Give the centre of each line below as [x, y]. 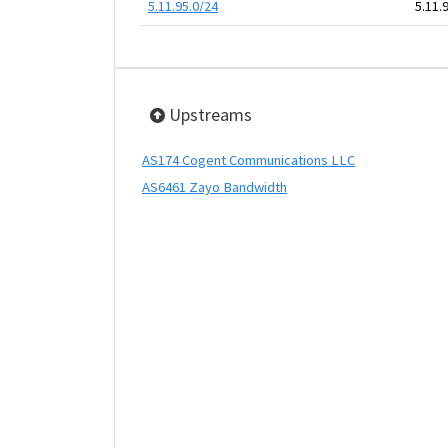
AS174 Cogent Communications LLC [248, 160]
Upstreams [208, 114]
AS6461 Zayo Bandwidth [214, 187]
